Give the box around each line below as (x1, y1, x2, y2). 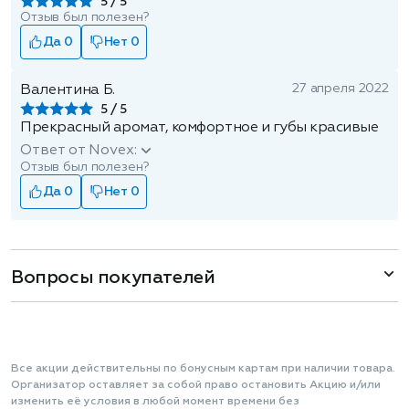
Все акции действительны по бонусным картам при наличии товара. (11, 363, 395, 374)
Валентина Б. (20, 83, 116, 98)
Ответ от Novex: (20, 143, 137, 158)
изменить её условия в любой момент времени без (11, 396, 299, 407)
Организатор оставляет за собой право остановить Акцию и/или (11, 380, 381, 391)
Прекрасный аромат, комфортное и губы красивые (20, 121, 379, 135)
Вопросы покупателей (11, 268, 215, 287)
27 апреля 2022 (291, 82, 389, 95)
